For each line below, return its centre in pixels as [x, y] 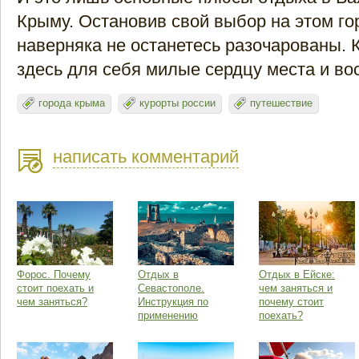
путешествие [281, 103]
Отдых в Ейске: [297, 275]
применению [168, 316]
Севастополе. [171, 288]
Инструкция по [173, 302]
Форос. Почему [54, 275]
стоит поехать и [55, 288]
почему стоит [291, 302]
